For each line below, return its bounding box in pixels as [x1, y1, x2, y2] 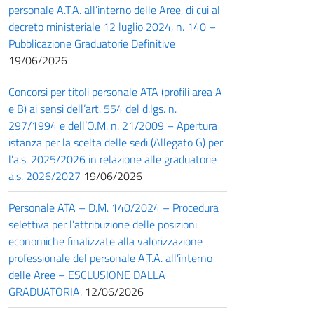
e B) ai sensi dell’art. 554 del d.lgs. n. [8, 100, 177, 117]
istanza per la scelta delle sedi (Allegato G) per [8, 133, 223, 151]
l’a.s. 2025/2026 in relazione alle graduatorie [8, 150, 217, 168]
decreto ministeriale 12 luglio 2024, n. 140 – [8, 18, 216, 35]
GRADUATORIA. [8, 282, 82, 300]
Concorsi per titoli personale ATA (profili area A [8, 83, 222, 100]
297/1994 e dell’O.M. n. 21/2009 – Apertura [8, 116, 217, 134]
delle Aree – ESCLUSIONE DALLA [8, 266, 165, 283]
